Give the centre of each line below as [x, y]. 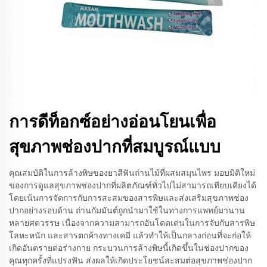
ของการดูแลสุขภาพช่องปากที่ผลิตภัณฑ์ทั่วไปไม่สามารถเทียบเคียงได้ [133, 185]
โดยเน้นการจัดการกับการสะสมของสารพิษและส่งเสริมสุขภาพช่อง [129, 198]
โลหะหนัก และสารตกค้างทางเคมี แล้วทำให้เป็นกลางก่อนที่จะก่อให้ [130, 235]
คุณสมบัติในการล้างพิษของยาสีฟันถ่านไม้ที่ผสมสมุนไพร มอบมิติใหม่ [132, 173]
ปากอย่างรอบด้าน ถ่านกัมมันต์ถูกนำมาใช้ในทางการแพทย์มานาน [127, 210]
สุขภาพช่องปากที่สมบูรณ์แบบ [115, 147]
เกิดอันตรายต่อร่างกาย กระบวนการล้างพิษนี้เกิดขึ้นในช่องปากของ [129, 248]
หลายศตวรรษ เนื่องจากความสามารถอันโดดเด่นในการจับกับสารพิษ [132, 223]
